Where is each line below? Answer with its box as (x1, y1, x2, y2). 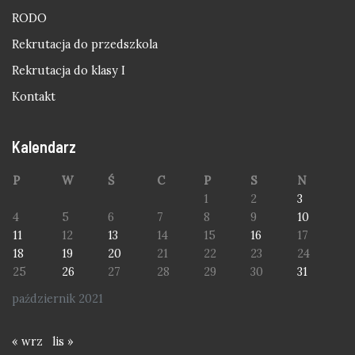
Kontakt (12, 89, 55, 104)
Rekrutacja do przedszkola (12, 36, 158, 52)
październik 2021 (12, 291, 103, 306)
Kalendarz (12, 136, 76, 156)
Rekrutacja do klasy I (12, 63, 125, 78)
